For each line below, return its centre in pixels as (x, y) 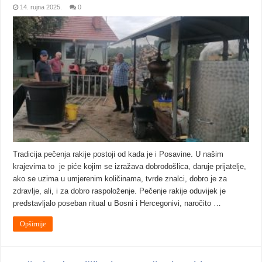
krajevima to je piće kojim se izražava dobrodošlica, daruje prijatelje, (130, 166)
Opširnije (33, 224)
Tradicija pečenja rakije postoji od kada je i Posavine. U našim (118, 154)
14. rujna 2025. (41, 7)
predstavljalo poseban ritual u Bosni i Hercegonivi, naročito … (117, 203)
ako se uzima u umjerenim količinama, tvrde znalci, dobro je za (120, 178)
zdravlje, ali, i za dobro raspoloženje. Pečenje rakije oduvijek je (120, 191)
